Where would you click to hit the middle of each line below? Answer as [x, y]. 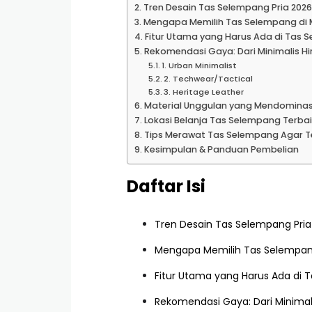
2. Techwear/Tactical [209, 79]
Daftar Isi [166, 186]
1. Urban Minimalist [200, 65]
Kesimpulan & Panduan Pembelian [221, 149]
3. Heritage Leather [204, 92]
